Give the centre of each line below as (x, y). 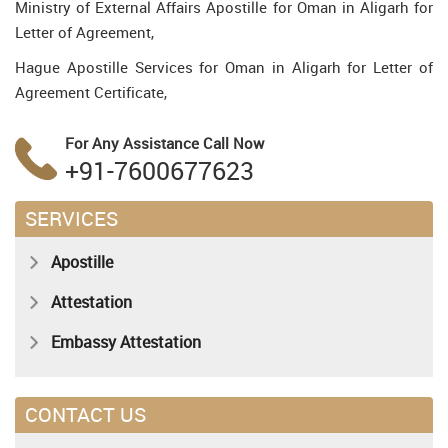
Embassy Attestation (126, 342)
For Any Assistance (134, 143)
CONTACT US (85, 414)
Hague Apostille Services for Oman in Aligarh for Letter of (224, 67)
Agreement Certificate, (91, 92)
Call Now (233, 143)
